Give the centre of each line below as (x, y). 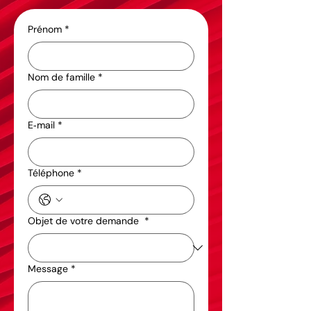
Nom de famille (61, 77)
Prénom (45, 29)
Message (48, 269)
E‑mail (41, 125)
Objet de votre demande (85, 221)
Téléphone (51, 173)
